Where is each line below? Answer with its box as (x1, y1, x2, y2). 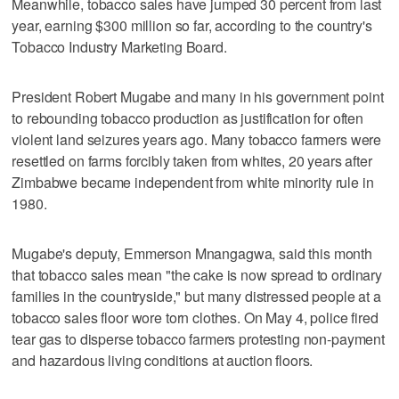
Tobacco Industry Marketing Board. (12, 36, 227, 57)
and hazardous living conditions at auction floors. (12, 349, 313, 370)
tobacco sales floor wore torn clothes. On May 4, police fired (12, 306, 379, 328)
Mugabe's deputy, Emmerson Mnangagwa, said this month (12, 242, 373, 264)
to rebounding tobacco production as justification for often (12, 107, 364, 128)
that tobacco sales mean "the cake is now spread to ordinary (12, 264, 383, 285)
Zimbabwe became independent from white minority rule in (12, 171, 374, 192)
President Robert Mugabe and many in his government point (12, 85, 384, 107)
